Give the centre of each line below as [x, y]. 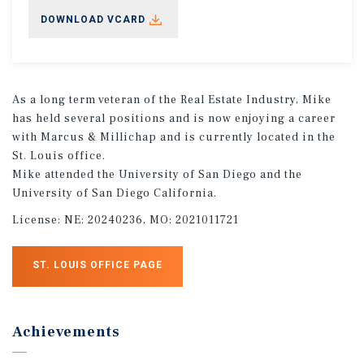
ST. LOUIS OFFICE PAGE [97, 264]
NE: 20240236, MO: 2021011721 [152, 220]
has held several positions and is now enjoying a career [174, 118]
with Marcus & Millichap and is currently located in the [174, 137]
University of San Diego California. [115, 193]
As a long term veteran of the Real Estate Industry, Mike [172, 100]
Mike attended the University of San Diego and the [157, 174]
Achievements [66, 331]
